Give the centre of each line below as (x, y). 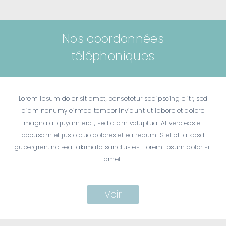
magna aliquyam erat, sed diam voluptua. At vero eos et (113, 123)
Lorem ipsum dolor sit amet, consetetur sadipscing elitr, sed (113, 98)
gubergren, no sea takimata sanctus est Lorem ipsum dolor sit (113, 147)
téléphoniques (113, 56)
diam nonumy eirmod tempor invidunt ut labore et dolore (113, 110)
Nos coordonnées (113, 39)
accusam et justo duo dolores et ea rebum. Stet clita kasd (113, 135)
